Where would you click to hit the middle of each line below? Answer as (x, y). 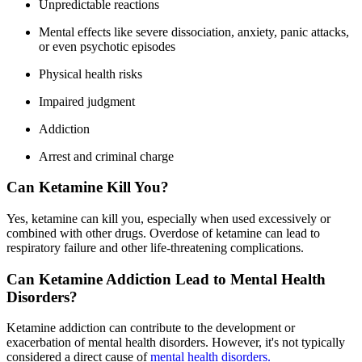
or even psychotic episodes (107, 46)
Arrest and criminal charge (106, 156)
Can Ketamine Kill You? (88, 187)
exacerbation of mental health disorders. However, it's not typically (176, 343)
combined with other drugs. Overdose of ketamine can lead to (163, 234)
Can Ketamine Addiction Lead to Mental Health (166, 279)
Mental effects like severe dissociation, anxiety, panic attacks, (194, 32)
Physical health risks (90, 74)
